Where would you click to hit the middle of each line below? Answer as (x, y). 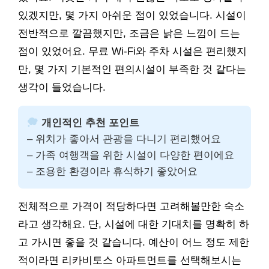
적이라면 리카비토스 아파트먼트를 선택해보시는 (130, 261)
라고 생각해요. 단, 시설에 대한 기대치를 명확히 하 (134, 225)
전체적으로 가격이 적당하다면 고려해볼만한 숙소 (131, 207)
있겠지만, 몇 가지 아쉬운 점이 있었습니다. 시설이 (132, 16)
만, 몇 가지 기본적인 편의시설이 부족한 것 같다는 (132, 70)
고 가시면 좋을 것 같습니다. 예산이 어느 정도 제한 (134, 243)
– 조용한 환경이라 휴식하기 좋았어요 (112, 172)
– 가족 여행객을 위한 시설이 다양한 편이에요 (131, 156)
